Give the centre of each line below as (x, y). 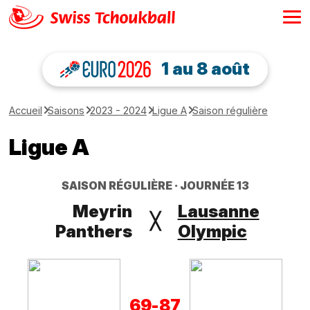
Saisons (66, 110)
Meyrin (103, 211)
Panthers (94, 231)
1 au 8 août (206, 69)
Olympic (212, 231)
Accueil (25, 110)
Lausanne (218, 211)
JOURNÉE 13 (214, 185)
